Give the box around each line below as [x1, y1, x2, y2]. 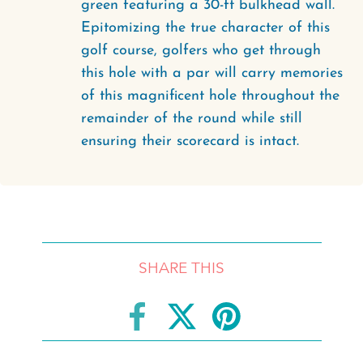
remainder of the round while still [81, 111, 302, 126]
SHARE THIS [139, 262, 224, 277]
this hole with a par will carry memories [81, 66, 343, 81]
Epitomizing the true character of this [81, 20, 330, 36]
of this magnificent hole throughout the [81, 88, 340, 104]
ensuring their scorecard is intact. [81, 134, 299, 149]
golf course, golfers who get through [81, 43, 321, 58]
